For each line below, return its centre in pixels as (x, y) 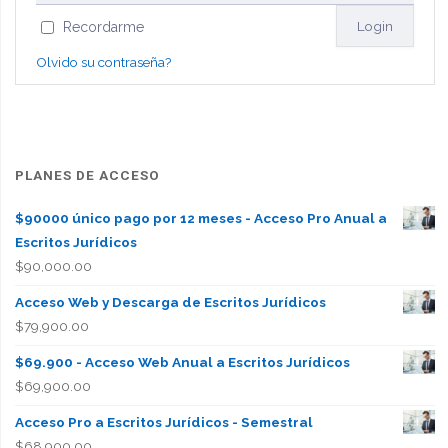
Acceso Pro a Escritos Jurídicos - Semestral (163, 421)
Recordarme (103, 26)
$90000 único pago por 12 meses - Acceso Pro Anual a (200, 218)
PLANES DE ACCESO (87, 174)
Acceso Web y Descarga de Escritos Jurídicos (170, 302)
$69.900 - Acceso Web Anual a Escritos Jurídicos (182, 361)
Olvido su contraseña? (103, 61)
